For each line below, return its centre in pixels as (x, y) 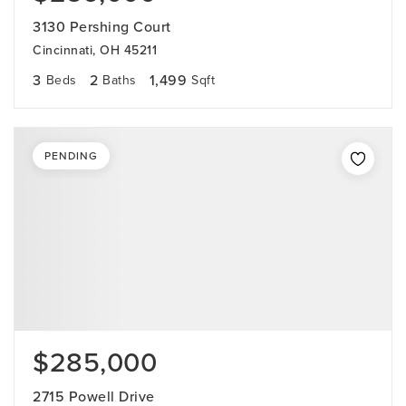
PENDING (71, 156)
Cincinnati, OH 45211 (95, 50)
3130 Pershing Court (102, 27)
